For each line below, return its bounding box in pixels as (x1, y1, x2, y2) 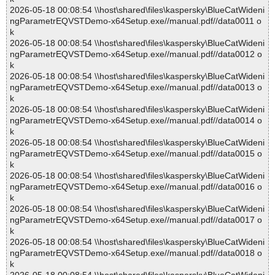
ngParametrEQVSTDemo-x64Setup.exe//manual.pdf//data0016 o (10, 182, 262, 192)
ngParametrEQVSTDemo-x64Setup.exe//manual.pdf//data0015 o (10, 149, 262, 159)
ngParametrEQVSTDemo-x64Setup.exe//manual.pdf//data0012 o (10, 49, 262, 60)
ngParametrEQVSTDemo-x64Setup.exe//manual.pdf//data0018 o (10, 248, 262, 258)
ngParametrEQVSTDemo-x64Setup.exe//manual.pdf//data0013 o (10, 82, 262, 93)
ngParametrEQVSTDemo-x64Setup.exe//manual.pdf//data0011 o (10, 16, 261, 26)
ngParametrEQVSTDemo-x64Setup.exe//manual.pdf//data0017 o (10, 215, 262, 225)
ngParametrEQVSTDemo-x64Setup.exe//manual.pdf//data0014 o (10, 115, 262, 126)
